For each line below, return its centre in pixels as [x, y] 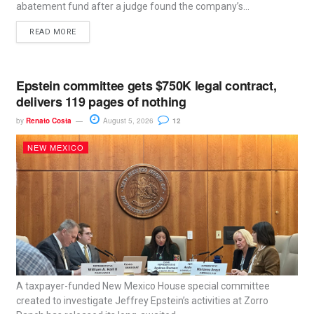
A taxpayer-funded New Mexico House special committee [143, 286]
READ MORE [53, 32]
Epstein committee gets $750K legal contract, [146, 85]
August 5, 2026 [128, 120]
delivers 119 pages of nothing [101, 101]
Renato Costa [49, 120]
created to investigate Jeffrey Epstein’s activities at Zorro [143, 300]
